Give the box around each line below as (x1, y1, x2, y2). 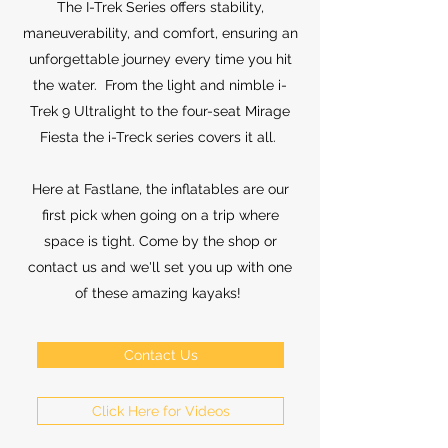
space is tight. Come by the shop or (43, 232, 277, 249)
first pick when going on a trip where (41, 206, 279, 223)
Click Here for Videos (91, 402, 230, 419)
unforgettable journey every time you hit (28, 50, 292, 67)
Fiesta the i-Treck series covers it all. (40, 128, 280, 145)
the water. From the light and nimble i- (33, 76, 287, 93)
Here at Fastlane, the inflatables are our (31, 180, 289, 197)
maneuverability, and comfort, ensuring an (22, 24, 298, 41)
